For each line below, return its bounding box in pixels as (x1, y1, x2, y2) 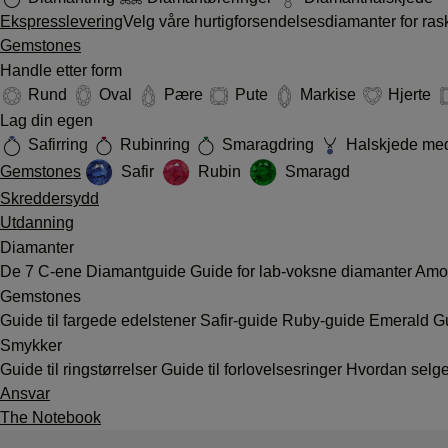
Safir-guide (200, 311, 282, 329)
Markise (296, 86, 360, 104)
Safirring (24, 136, 92, 154)
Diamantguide (86, 262, 190, 280)
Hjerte (384, 86, 435, 104)
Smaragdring (218, 136, 318, 154)
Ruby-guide (282, 311, 369, 329)
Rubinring (116, 136, 194, 154)
